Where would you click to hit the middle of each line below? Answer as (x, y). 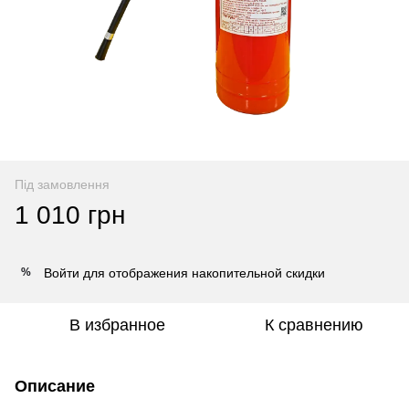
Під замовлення (62, 184)
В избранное (117, 325)
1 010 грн (70, 215)
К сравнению (314, 325)
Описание (55, 386)
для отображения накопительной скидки (202, 273)
